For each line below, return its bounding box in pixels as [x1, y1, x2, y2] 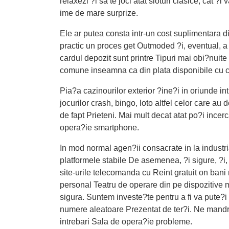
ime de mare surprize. [60, 9, 138, 18]
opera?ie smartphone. [60, 123, 139, 132]
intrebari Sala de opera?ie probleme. [60, 217, 192, 226]
